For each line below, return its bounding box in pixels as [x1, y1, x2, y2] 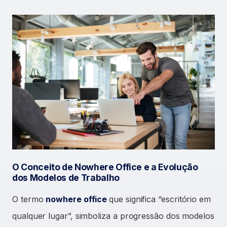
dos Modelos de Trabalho [12, 172, 120, 183]
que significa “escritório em [109, 194, 211, 205]
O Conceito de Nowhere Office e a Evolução [12, 162, 198, 173]
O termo [12, 194, 46, 205]
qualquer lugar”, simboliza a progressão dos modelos [12, 211, 214, 221]
